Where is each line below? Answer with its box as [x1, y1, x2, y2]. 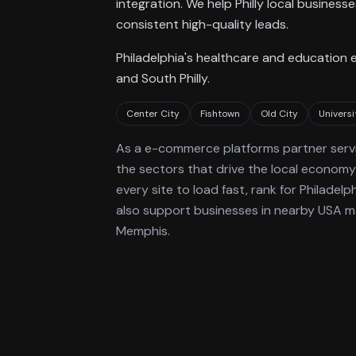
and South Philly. [116, 70, 210, 87]
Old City [261, 107, 298, 120]
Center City [126, 107, 180, 120]
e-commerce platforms [145, 140, 280, 157]
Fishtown [200, 107, 240, 120]
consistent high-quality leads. [116, 16, 288, 33]
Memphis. [116, 222, 170, 239]
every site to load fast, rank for [116, 181, 300, 198]
